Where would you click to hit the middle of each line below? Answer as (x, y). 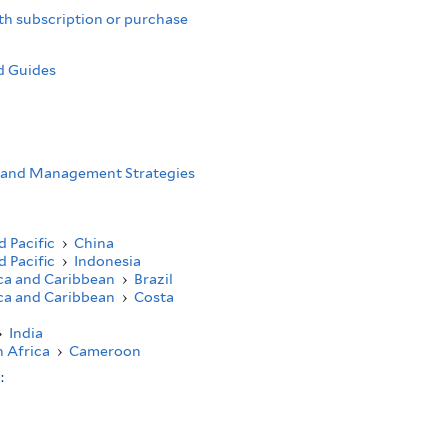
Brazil (153, 279)
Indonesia (107, 261)
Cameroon (104, 351)
